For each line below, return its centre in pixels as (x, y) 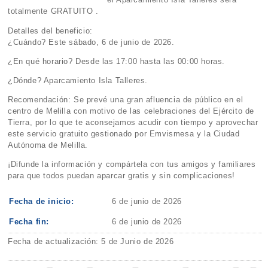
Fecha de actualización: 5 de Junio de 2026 (91, 241)
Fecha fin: (29, 221)
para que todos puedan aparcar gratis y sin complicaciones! (121, 176)
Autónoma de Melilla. (48, 145)
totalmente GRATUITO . (53, 11)
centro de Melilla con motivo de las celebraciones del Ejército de (131, 111)
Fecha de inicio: (42, 201)
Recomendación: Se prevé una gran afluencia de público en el (126, 100)
